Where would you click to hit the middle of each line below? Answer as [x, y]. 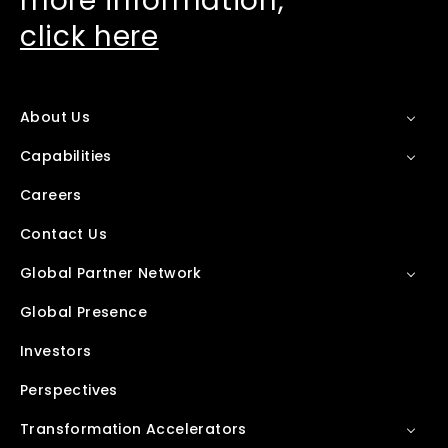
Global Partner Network [111, 273]
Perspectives [69, 390]
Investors [56, 351]
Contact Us [63, 234]
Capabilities [66, 156]
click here [89, 36]
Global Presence [83, 312]
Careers [51, 195]
